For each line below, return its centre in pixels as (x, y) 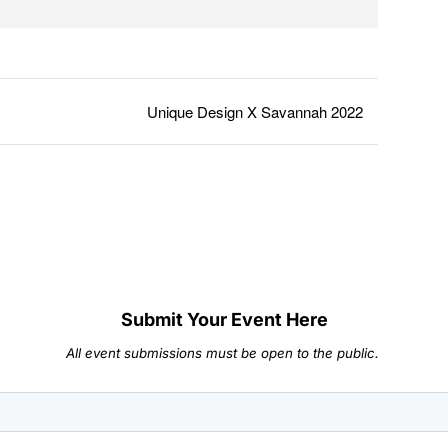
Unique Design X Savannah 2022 (255, 112)
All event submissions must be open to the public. (224, 352)
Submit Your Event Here (224, 319)
